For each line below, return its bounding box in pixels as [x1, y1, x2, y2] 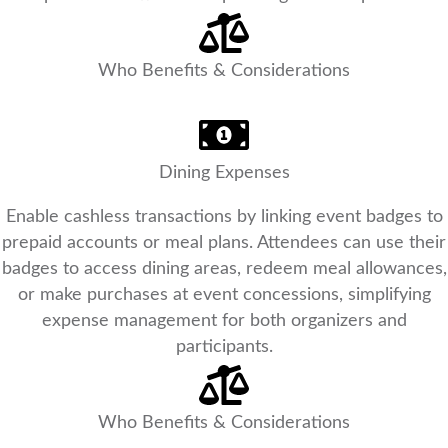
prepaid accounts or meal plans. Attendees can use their [2, 234, 446, 253]
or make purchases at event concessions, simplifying [17, 286, 431, 305]
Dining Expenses [158, 164, 290, 183]
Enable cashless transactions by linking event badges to [5, 208, 443, 227]
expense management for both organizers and [41, 312, 407, 331]
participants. [175, 338, 273, 357]
